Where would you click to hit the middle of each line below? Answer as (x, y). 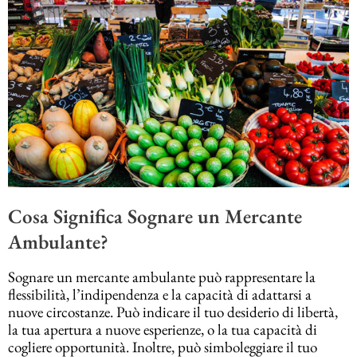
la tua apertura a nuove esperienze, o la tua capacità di (163, 329)
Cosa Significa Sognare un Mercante (155, 216)
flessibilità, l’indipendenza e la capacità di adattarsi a (160, 294)
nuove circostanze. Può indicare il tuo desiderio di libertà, (173, 312)
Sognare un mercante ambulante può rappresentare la (162, 277)
